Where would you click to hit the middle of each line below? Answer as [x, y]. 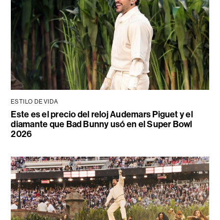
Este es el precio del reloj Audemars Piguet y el [102, 114]
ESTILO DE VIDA [35, 101]
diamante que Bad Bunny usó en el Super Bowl [102, 124]
